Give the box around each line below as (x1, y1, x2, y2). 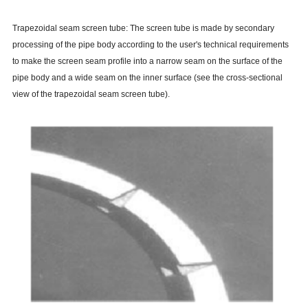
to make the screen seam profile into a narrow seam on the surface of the (12, 56, 283, 67)
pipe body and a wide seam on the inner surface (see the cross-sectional (12, 73, 283, 83)
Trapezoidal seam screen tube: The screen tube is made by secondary (12, 23, 274, 34)
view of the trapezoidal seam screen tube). (12, 89, 170, 100)
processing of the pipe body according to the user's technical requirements (12, 40, 289, 50)
